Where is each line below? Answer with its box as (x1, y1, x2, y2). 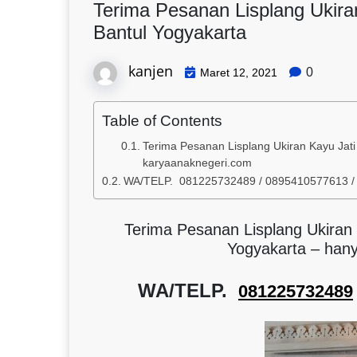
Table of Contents (102, 112, 222, 129)
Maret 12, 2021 (200, 65, 277, 79)
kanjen (128, 61, 173, 80)
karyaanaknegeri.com (142, 156, 252, 169)
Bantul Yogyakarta (93, 22, 246, 43)
